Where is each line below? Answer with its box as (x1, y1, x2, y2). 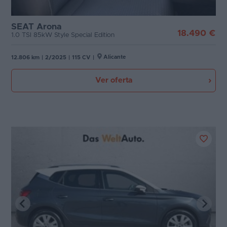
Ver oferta (95, 77, 132, 84)
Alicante (103, 54, 126, 60)
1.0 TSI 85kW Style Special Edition (11, 32, 115, 39)
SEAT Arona (11, 22, 61, 31)
